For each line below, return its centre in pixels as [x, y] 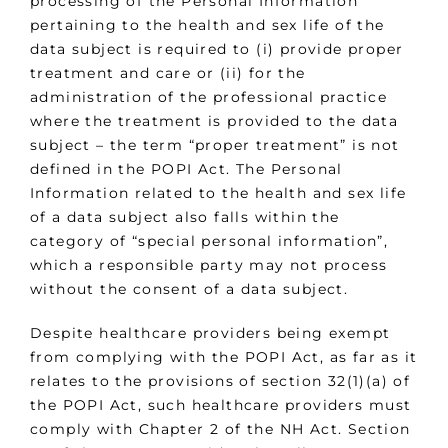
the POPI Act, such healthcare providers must [221, 404]
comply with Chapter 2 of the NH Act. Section [220, 428]
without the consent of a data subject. [189, 288]
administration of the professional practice [209, 96]
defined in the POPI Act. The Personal [186, 168]
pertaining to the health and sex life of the [207, 24]
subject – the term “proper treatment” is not [215, 144]
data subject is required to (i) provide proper [217, 48]
